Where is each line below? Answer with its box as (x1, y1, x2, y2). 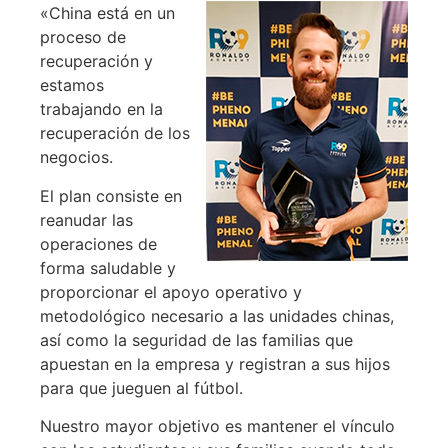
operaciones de (40, 233, 157, 254)
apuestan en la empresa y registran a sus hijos (40, 353, 390, 374)
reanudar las (40, 209, 133, 230)
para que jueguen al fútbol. (40, 377, 243, 398)
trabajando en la (40, 99, 163, 120)
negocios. (40, 147, 113, 168)
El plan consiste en (40, 185, 182, 206)
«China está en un (40, 3, 175, 24)
